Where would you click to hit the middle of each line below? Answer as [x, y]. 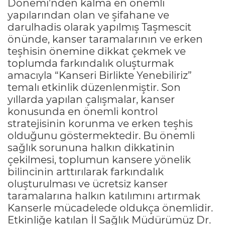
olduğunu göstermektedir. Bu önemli [101, 135]
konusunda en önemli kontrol [83, 111]
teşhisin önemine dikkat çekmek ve [97, 51]
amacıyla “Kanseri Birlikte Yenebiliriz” [100, 75]
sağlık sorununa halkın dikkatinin [91, 147]
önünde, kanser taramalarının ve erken [105, 39]
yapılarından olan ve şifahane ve [88, 15]
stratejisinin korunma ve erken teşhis [100, 123]
